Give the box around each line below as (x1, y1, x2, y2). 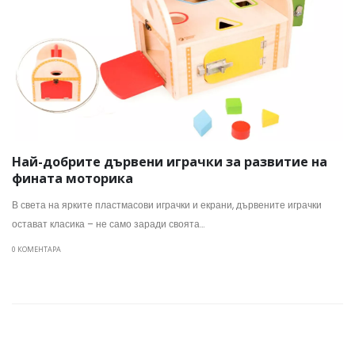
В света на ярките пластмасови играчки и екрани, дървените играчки (12, 199, 322, 212)
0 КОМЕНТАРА (12, 244, 61, 255)
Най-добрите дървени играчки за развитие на (12, 152, 327, 170)
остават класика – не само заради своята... (12, 218, 204, 231)
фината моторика (12, 169, 133, 187)
